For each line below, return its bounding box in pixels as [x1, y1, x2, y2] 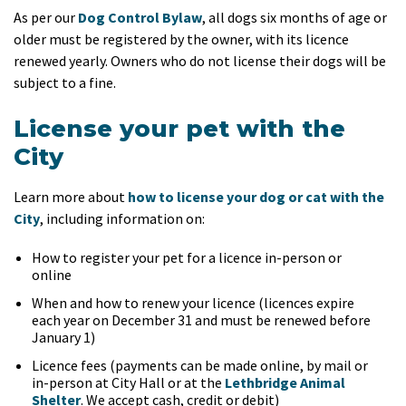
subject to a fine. [14, 73, 116, 92]
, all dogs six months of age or [202, 8, 387, 26]
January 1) [32, 328, 95, 346]
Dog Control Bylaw [78, 8, 202, 26]
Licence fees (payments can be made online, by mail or [32, 356, 368, 374]
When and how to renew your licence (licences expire [32, 294, 354, 312]
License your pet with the [14, 114, 345, 143]
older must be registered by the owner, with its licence [14, 30, 349, 48]
